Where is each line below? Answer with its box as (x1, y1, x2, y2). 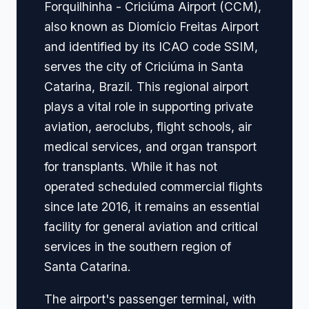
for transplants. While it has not (44, 159, 217, 174)
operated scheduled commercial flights (44, 179, 263, 194)
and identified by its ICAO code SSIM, (44, 39, 258, 54)
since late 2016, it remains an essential (44, 199, 259, 214)
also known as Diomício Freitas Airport (44, 19, 259, 34)
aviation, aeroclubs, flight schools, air (44, 119, 252, 134)
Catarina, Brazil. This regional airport (44, 79, 248, 94)
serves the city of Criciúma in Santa (44, 59, 243, 74)
